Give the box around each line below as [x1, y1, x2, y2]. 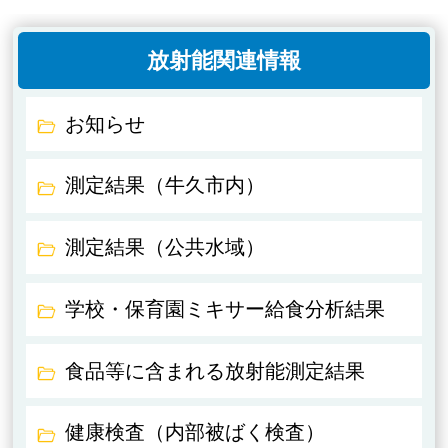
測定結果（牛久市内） [65, 174, 266, 197]
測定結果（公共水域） [65, 236, 266, 259]
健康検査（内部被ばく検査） [65, 421, 326, 444]
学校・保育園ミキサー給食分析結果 [65, 297, 386, 320]
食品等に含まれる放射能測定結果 [65, 359, 366, 382]
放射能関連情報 [146, 47, 301, 73]
